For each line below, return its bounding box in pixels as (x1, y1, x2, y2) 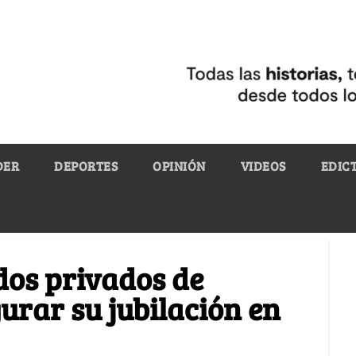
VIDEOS (240, 157, 286, 174)
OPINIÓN (153, 157, 206, 174)
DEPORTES (54, 157, 118, 174)
